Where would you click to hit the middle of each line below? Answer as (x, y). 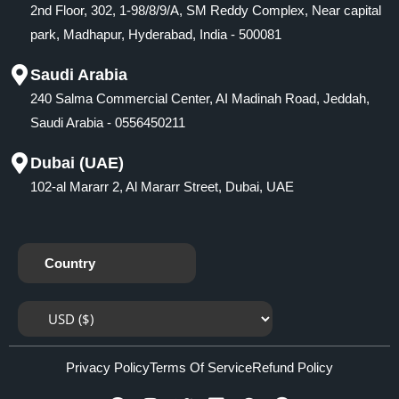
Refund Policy (293, 368)
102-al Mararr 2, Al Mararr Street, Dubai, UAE (162, 187)
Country (70, 264)
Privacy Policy (108, 368)
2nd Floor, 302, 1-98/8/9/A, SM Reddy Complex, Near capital (206, 11)
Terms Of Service (201, 368)
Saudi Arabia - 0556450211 (108, 123)
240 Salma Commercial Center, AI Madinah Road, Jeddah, (200, 99)
